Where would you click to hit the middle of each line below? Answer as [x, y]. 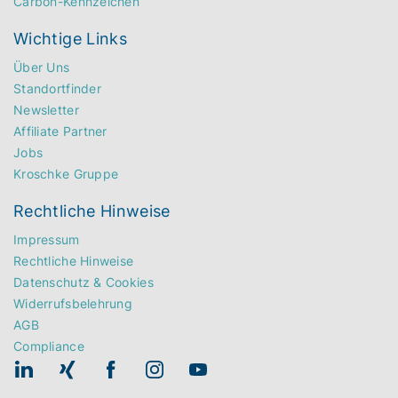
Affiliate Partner [60, 131]
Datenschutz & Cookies [84, 282]
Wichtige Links [71, 38]
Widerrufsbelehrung [73, 303]
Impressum [47, 239]
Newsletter [46, 109]
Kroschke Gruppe [66, 173]
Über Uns [42, 67]
